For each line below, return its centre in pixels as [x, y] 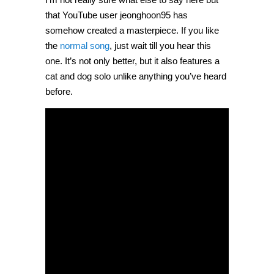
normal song [85, 46]
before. [59, 92]
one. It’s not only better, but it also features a [132, 61]
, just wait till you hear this [160, 46]
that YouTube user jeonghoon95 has [117, 15]
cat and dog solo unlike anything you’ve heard [136, 76]
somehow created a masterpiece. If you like [132, 31]
